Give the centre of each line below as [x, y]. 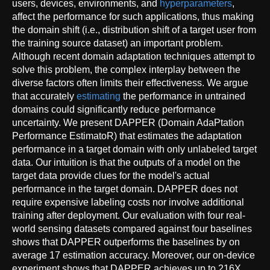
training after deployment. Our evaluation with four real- [129, 215]
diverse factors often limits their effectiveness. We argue [130, 83]
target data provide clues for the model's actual [111, 175]
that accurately [44, 96]
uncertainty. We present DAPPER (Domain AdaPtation [128, 122]
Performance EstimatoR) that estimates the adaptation [127, 136]
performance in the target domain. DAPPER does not [125, 189]
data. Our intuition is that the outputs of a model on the [126, 162]
